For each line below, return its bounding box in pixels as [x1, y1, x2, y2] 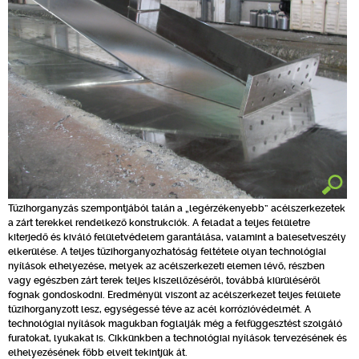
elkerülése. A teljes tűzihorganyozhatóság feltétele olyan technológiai [8, 246, 326, 257]
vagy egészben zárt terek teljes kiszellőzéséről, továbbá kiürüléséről [8, 275, 321, 286]
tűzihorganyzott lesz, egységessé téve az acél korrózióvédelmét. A [8, 304, 311, 315]
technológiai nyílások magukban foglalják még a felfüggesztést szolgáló [8, 318, 342, 329]
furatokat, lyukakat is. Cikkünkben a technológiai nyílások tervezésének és [8, 333, 347, 344]
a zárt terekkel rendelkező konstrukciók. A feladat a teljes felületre [8, 217, 310, 228]
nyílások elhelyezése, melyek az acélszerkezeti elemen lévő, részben [8, 260, 325, 272]
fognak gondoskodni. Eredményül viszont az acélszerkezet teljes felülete [8, 289, 341, 301]
